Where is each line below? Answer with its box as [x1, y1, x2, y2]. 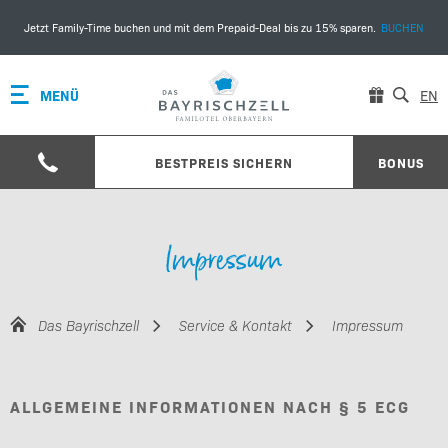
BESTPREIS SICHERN [155, 153, 293, 171]
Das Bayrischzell [38, 315, 139, 335]
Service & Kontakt [179, 315, 292, 335]
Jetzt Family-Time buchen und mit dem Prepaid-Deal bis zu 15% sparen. [23, 19, 376, 35]
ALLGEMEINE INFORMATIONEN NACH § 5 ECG [10, 395, 410, 417]
